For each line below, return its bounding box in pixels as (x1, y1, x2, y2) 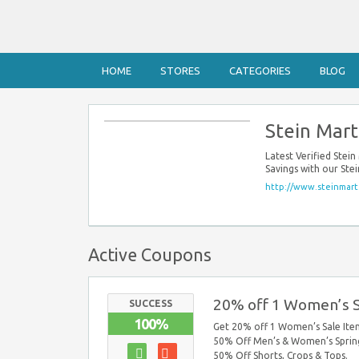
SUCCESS (129, 297, 173, 309)
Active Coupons (88, 245, 212, 264)
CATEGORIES (229, 65, 291, 76)
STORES (160, 65, 200, 76)
